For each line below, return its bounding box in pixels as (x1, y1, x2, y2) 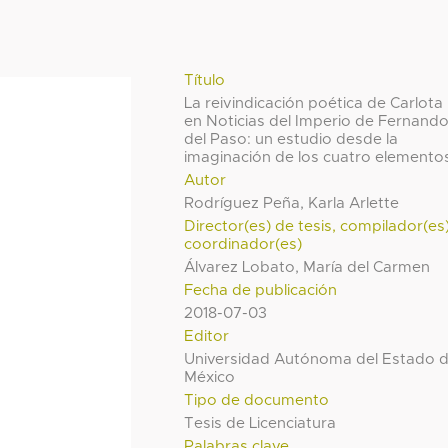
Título (184, 72, 226, 88)
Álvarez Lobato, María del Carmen (184, 259, 431, 275)
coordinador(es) (184, 236, 303, 252)
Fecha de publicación (184, 282, 338, 298)
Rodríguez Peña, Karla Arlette (184, 195, 400, 211)
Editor (184, 328, 230, 344)
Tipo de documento (184, 392, 330, 408)
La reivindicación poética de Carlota (184, 95, 444, 111)
